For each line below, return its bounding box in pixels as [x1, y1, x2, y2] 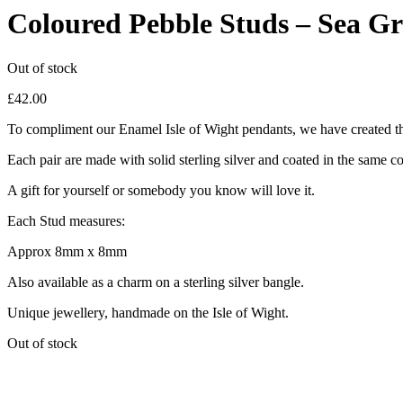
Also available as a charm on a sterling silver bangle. [7, 273, 304, 290]
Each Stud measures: [7, 212, 125, 228]
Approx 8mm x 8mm [7, 243, 127, 259]
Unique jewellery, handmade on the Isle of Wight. [7, 304, 289, 320]
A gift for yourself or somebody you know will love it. [7, 182, 315, 198]
